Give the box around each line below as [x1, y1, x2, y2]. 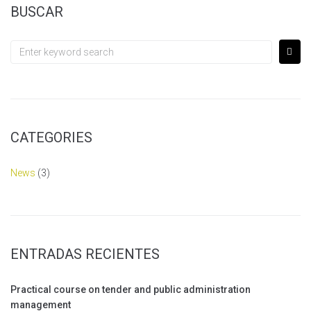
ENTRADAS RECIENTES [10, 246, 160, 262]
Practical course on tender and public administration [10, 284, 251, 295]
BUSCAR [10, 3, 63, 20]
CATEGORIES [10, 129, 92, 146]
